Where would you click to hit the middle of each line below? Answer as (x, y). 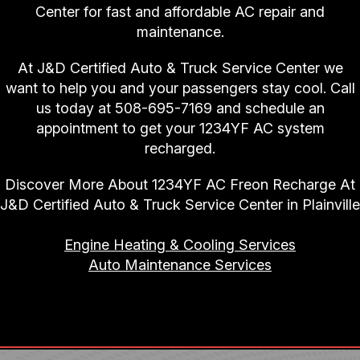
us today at (75, 108)
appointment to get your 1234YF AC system (180, 129)
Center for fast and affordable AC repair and (180, 12)
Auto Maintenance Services (180, 265)
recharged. (180, 149)
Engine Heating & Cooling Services (180, 245)
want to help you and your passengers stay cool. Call (180, 88)
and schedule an (268, 108)
